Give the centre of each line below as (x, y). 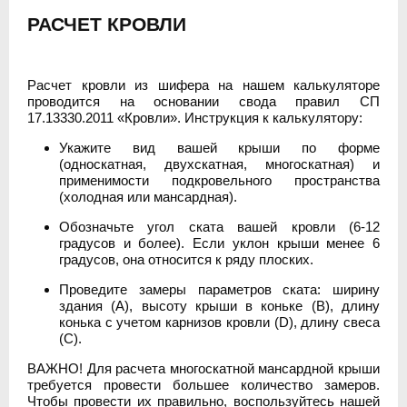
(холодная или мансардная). (148, 197)
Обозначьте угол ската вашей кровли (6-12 (219, 227)
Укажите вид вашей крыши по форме (219, 148)
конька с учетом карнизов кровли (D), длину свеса (219, 322)
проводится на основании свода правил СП (203, 101)
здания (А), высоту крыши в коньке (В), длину (219, 306)
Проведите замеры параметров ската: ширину (219, 289)
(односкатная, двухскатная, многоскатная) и (219, 164)
